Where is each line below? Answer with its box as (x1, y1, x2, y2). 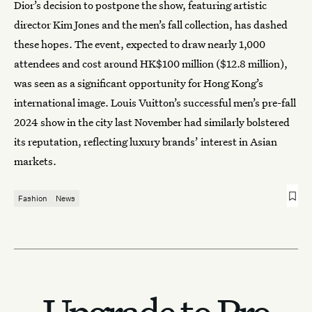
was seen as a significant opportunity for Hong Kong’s (14, 76, 263, 90)
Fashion (18, 193, 47, 203)
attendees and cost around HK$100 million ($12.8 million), (14, 56, 288, 70)
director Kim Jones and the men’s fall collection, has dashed (14, 17, 288, 31)
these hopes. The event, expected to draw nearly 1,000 (14, 37, 265, 51)
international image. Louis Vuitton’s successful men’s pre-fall (14, 95, 296, 109)
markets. (14, 154, 56, 168)
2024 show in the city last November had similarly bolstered (14, 115, 290, 129)
